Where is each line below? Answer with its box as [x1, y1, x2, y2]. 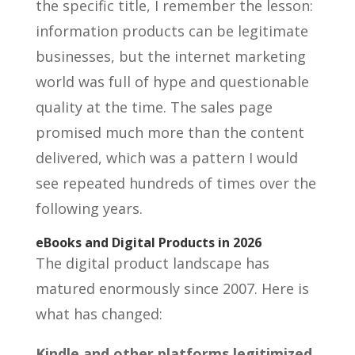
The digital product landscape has [35, 254, 269, 273]
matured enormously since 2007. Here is [35, 279, 309, 298]
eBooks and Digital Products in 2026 [35, 234, 261, 251]
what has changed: [35, 304, 162, 323]
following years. [35, 199, 143, 218]
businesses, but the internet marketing [35, 47, 306, 66]
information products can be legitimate [35, 21, 308, 40]
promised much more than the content [35, 123, 304, 142]
